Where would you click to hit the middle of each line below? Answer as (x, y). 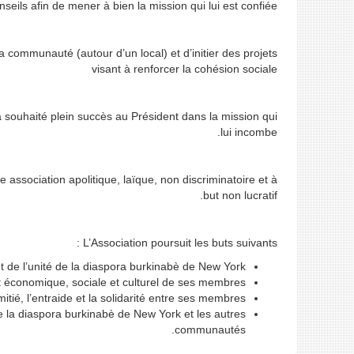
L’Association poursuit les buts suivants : (180, 243)
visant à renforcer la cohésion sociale (185, 69)
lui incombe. (249, 132)
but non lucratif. (240, 195)
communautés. (210, 330)
